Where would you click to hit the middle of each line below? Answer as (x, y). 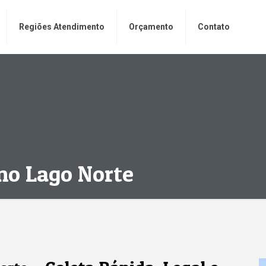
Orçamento (151, 27)
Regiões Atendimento (61, 27)
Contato (213, 27)
